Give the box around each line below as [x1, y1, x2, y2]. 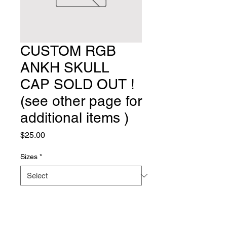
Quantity [20, 194, 47, 202]
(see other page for [20, 93, 142, 109]
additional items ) [20, 109, 129, 126]
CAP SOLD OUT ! [20, 76, 135, 92]
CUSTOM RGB [20, 43, 116, 59]
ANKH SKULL [20, 59, 109, 75]
